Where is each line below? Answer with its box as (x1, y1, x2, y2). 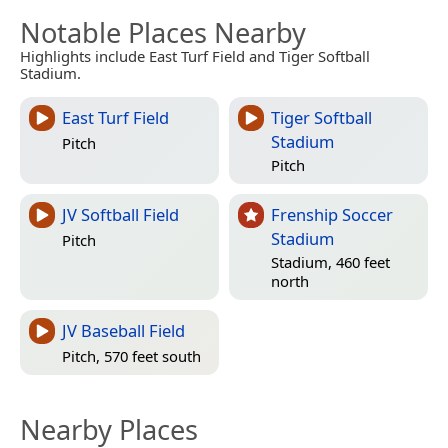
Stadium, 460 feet (271, 251, 390, 272)
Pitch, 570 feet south (62, 346, 201, 367)
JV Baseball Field (62, 319, 185, 343)
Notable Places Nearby (20, 14, 306, 52)
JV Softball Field (62, 203, 179, 227)
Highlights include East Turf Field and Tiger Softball (20, 46, 370, 67)
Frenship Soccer (271, 203, 393, 227)
